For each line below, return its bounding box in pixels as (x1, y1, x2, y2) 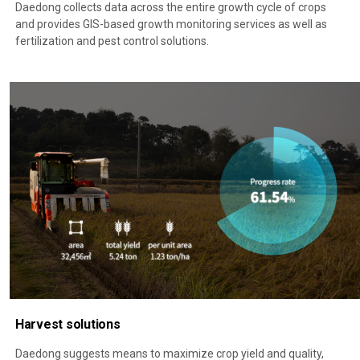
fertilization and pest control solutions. (14, 35, 209, 48)
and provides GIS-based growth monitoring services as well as (14, 18, 327, 31)
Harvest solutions (14, 317, 121, 333)
